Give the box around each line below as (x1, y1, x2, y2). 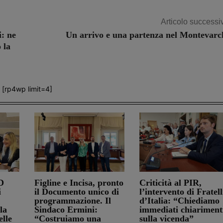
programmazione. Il (34, 196, 111, 206)
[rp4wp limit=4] (1, 85, 52, 94)
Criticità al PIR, (139, 178, 202, 188)
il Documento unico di (34, 187, 119, 197)
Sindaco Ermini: (34, 205, 98, 215)
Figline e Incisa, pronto (34, 178, 123, 188)
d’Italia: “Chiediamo (139, 196, 220, 206)
